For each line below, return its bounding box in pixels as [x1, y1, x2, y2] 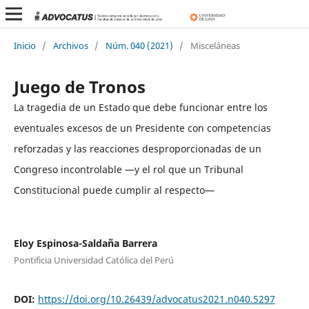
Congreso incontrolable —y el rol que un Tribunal [13, 162, 243, 176]
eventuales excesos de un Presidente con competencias [13, 121, 271, 134]
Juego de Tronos [13, 74, 146, 98]
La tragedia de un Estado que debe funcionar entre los [13, 100, 268, 114]
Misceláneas [190, 39, 240, 52]
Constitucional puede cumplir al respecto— [13, 183, 215, 197]
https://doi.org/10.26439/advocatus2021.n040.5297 [37, 292, 275, 306]
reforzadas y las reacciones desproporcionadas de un [13, 141, 261, 155]
